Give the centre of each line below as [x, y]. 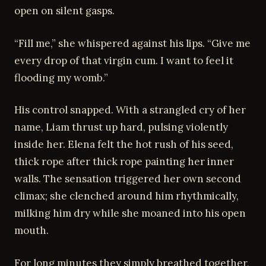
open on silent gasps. [64, 11]
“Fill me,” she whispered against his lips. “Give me [132, 43]
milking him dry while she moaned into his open [130, 213]
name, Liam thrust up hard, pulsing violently [121, 127]
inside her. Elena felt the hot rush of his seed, [124, 144]
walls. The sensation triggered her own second [128, 179]
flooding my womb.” [61, 77]
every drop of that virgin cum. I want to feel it [124, 60]
